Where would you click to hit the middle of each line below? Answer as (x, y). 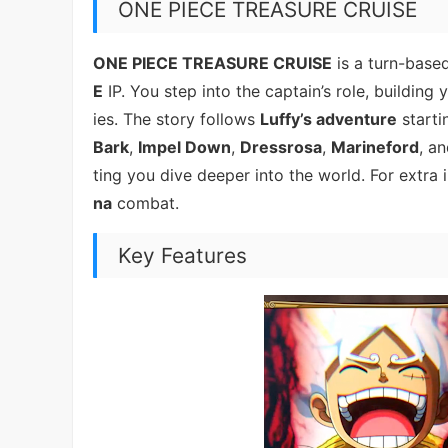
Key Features (182, 255)
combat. (145, 203)
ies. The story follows (176, 119)
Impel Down (184, 147)
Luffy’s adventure (328, 119)
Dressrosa (281, 147)
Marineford (375, 147)
